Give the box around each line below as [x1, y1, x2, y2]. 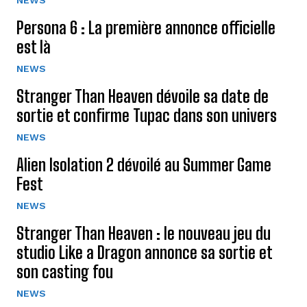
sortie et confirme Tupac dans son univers [16, 105, 277, 125]
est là [16, 36, 51, 57]
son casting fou [16, 261, 113, 282]
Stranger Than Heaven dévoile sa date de [16, 86, 269, 106]
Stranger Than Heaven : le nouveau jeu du [16, 223, 271, 243]
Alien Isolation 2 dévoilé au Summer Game [16, 154, 271, 175]
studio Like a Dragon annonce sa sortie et [16, 242, 273, 262]
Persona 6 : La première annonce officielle [16, 17, 275, 38]
